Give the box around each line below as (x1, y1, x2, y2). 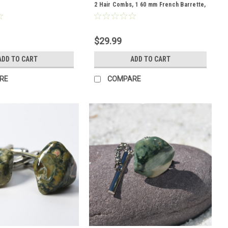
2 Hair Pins (94, 11, 124, 18)
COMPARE (107, 74, 141, 83)
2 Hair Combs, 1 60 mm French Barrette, (94, 1, 206, 8)
